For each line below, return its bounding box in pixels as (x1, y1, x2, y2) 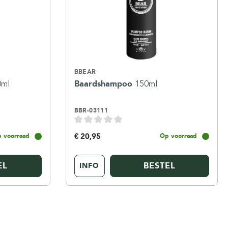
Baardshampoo (74, 78, 135, 89)
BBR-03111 (74, 106, 108, 114)
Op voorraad (159, 132, 197, 140)
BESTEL (143, 161, 176, 171)
